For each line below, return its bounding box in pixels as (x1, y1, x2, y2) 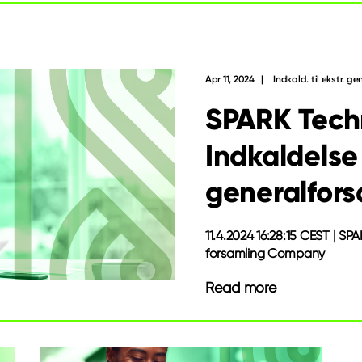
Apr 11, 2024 (205, 74, 255, 85)
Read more (205, 279, 277, 296)
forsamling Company (205, 246, 326, 261)
